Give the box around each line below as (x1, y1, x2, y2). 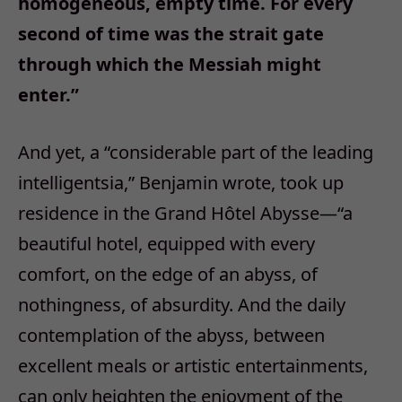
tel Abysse (235, 201, 319, 226)
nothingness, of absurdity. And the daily (18, 293, 345, 318)
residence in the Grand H (18, 201, 224, 226)
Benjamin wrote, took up (139, 170, 344, 196)
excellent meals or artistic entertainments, (18, 354, 368, 379)
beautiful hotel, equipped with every (18, 232, 315, 257)
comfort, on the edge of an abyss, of (18, 262, 318, 287)
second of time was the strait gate (18, 21, 324, 46)
